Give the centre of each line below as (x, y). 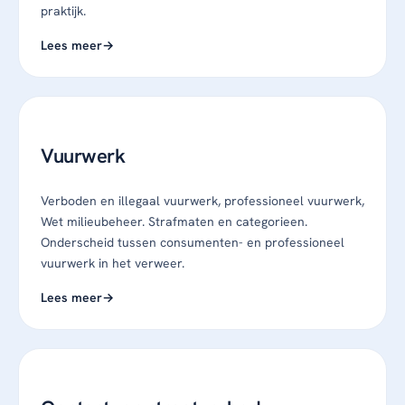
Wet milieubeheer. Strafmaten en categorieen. (174, 221)
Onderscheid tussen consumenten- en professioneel (193, 242)
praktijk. (63, 10)
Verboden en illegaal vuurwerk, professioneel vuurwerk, (202, 200)
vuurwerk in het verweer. (113, 263)
